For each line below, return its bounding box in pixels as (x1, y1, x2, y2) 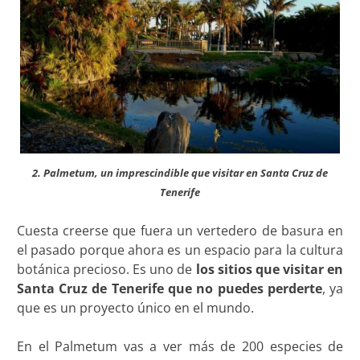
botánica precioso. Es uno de (16, 260, 196, 278)
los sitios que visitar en (195, 260, 344, 278)
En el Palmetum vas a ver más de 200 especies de (16, 337, 344, 355)
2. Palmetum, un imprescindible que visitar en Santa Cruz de (32, 165, 328, 180)
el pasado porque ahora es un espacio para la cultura (16, 240, 344, 259)
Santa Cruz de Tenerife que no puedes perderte (16, 279, 322, 297)
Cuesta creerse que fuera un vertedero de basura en (16, 221, 344, 239)
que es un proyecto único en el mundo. (16, 298, 254, 317)
